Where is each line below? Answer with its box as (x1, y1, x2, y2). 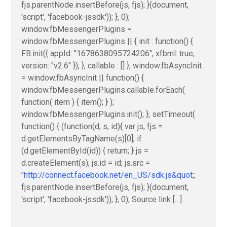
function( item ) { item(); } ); (21, 97, 114, 107)
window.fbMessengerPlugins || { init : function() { (21, 36, 193, 46)
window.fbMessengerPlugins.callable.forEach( (21, 85, 185, 95)
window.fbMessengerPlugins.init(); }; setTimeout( (21, 109, 195, 119)
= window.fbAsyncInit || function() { (21, 73, 144, 83)
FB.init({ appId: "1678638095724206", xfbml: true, (21, 49, 195, 58)
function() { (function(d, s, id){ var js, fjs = (21, 122, 163, 131)
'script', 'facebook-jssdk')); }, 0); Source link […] (21, 195, 182, 204)
